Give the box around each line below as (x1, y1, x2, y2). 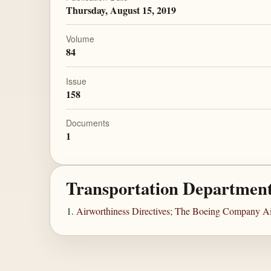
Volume (65, 33, 94, 45)
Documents (65, 117, 109, 129)
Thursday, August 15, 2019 (65, 2, 176, 17)
